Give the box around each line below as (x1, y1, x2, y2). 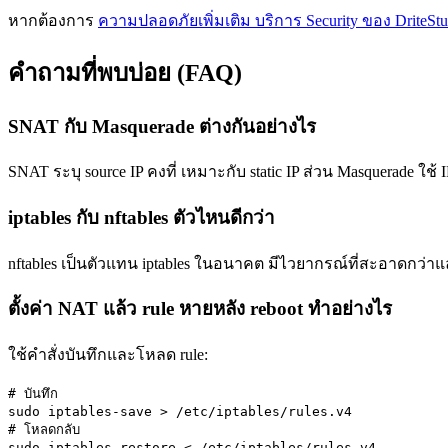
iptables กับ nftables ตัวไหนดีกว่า (8, 206, 275, 228)
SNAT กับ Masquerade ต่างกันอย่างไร (8, 115, 316, 137)
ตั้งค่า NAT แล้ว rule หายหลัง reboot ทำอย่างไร (8, 298, 392, 320)
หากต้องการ (8, 11, 98, 29)
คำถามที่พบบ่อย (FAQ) (8, 59, 242, 86)
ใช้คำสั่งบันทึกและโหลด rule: (8, 346, 208, 364)
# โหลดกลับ (8, 422, 80, 438)
